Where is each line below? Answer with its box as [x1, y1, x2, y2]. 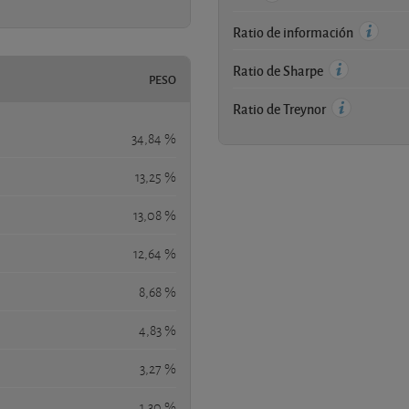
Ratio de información [233, 22, 356, 41]
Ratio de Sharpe [233, 60, 326, 79]
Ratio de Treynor [233, 99, 329, 118]
